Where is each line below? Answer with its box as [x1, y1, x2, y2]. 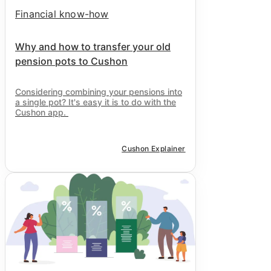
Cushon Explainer [122, 144, 186, 154]
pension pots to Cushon [15, 55, 128, 68]
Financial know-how [15, 8, 109, 21]
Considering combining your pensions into [15, 87, 182, 97]
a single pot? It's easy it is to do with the [15, 97, 176, 108]
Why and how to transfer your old [15, 41, 171, 53]
